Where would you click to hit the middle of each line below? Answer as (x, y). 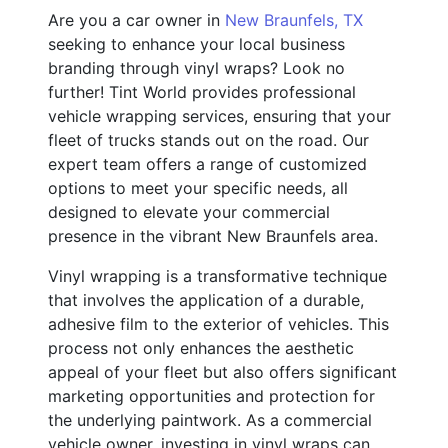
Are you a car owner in (136, 19)
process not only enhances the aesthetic (201, 347)
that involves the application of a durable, (206, 299)
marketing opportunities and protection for (211, 395)
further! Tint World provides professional (202, 91)
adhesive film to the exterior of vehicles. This (218, 323)
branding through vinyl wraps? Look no (196, 67)
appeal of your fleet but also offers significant (222, 371)
